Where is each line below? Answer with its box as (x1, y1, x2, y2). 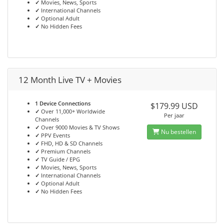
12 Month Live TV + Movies (18, 74, 121, 85)
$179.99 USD (150, 100, 198, 111)
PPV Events (39, 131, 70, 139)
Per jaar (164, 111, 185, 119)
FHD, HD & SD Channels (39, 139, 102, 147)
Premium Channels (41, 147, 90, 155)
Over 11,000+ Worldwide (39, 107, 105, 115)
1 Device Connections (35, 99, 90, 107)
